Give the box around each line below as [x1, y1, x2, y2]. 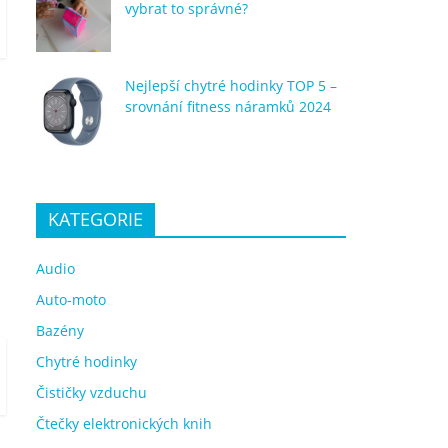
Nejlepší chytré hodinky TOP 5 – [125, 75, 337, 95]
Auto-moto [36, 289, 106, 309]
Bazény [36, 320, 84, 340]
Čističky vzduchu [36, 382, 147, 402]
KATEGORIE [48, 206, 143, 231]
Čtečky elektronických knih [36, 413, 212, 433]
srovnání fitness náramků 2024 [125, 96, 331, 116]
